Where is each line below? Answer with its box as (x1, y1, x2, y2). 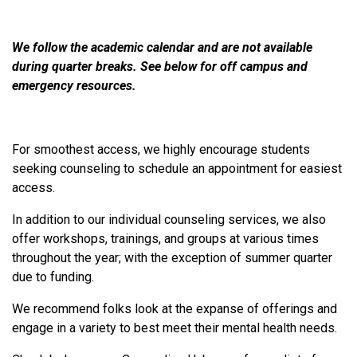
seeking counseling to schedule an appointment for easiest (12, 160, 342, 176)
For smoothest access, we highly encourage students (12, 141, 310, 157)
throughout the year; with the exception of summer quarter (12, 249, 332, 265)
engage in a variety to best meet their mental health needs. (12, 320, 340, 335)
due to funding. (12, 269, 94, 284)
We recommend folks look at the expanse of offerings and (12, 300, 337, 316)
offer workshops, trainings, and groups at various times (12, 230, 319, 246)
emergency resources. (12, 77, 136, 93)
